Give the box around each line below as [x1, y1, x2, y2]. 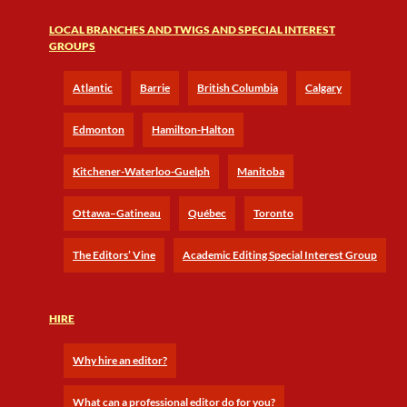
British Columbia [197, 81, 278, 94]
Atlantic [73, 81, 113, 94]
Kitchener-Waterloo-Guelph [73, 164, 210, 178]
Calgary [305, 81, 342, 94]
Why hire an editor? [73, 353, 167, 367]
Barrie [140, 81, 170, 94]
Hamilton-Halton [152, 123, 234, 136]
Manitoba [237, 164, 284, 178]
